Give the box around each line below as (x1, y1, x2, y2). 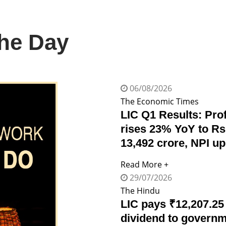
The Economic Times (121, 95, 199, 107)
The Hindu (121, 185, 160, 196)
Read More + (121, 158, 168, 170)
